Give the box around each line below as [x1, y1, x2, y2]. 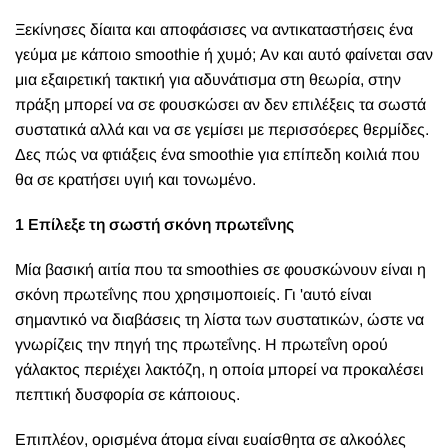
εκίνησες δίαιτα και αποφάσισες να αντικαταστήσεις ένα [25, 21, 413, 38]
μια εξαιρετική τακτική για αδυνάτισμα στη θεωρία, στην [15, 71, 401, 88]
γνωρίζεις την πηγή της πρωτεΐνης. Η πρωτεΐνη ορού [15, 336, 388, 353]
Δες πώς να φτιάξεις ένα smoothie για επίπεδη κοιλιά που [15, 146, 420, 163]
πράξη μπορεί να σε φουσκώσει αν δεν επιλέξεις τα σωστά [15, 96, 426, 113]
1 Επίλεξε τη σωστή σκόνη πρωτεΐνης [15, 216, 294, 233]
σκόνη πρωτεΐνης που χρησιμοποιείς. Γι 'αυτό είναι [15, 286, 372, 303]
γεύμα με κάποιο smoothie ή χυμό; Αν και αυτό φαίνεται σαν [15, 46, 433, 63]
